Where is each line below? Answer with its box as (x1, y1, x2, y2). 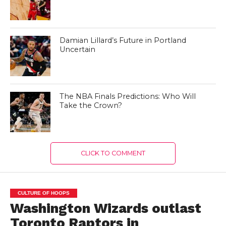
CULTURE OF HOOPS (17, 190, 70, 196)
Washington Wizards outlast (10, 200, 201, 216)
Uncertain (60, 45, 96, 54)
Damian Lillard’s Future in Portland (60, 36, 187, 45)
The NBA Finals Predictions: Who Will (60, 92, 196, 101)
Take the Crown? (60, 101, 123, 110)
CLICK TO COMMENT (80, 149, 145, 157)
